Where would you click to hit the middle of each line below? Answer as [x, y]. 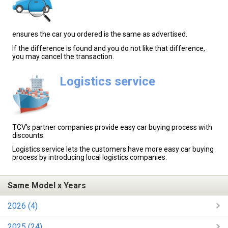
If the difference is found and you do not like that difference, [109, 48]
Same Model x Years [47, 185]
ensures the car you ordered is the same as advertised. [100, 34]
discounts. [28, 135]
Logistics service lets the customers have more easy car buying [113, 149]
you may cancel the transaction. [63, 56]
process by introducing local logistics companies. [90, 157]
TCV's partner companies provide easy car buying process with [112, 127]
